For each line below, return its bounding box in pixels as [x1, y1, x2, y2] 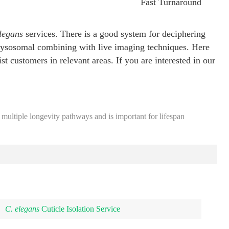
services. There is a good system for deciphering [23, 28, 205, 39]
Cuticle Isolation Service [39, 204, 120, 213]
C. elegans [5, 204, 39, 213]
